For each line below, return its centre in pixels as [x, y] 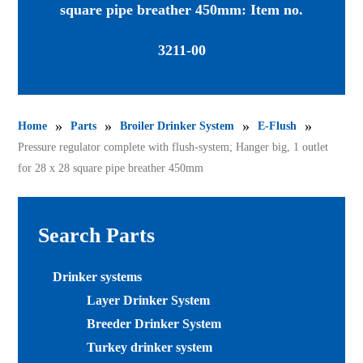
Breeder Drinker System [154, 323]
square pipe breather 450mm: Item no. [181, 10]
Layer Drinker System [149, 300]
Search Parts [97, 235]
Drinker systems [98, 276]
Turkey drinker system [150, 347]
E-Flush [278, 126]
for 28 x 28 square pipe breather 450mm [111, 168]
